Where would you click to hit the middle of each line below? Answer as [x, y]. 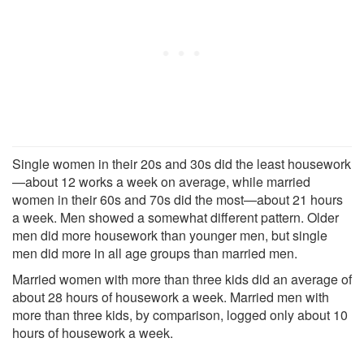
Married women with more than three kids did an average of [182, 279]
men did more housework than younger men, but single [170, 235]
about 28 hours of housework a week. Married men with [171, 297]
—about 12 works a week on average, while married [161, 181]
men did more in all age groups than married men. [155, 253]
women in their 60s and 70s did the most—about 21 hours [178, 199]
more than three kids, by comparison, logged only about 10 [180, 314]
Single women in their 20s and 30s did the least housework [182, 163]
